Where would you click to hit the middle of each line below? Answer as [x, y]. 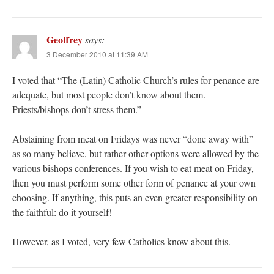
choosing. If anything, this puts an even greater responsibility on [135, 198]
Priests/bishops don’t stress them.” [77, 109]
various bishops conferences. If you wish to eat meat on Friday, [133, 168]
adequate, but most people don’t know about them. [109, 95]
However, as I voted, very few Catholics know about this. [121, 242]
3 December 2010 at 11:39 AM [97, 54]
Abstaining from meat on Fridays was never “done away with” [133, 139]
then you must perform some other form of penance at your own [134, 183]
